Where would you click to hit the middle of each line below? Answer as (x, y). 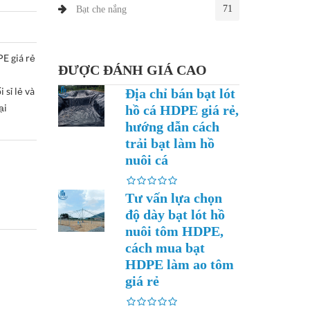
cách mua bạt (165, 248)
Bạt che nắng (101, 9)
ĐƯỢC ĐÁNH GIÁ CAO (132, 70)
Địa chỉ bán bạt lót (180, 93)
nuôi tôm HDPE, (174, 231)
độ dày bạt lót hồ (175, 215)
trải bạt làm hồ (170, 143)
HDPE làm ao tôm (180, 264)
